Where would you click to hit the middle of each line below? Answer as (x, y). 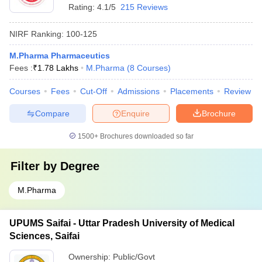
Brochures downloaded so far (146, 136)
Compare (52, 113)
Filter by (35, 166)
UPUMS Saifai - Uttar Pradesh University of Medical (122, 223)
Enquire (135, 113)
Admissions (139, 91)
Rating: (83, 7)
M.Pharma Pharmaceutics (60, 56)
